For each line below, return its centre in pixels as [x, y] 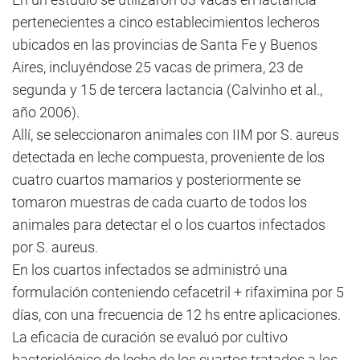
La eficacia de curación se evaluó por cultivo [150, 337]
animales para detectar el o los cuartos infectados [169, 225]
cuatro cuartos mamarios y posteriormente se [156, 180]
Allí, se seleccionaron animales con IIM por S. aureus [176, 135]
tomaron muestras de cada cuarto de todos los [160, 202]
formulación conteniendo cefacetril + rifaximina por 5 [178, 292]
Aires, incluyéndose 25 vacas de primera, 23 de [157, 67]
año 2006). [46, 112]
